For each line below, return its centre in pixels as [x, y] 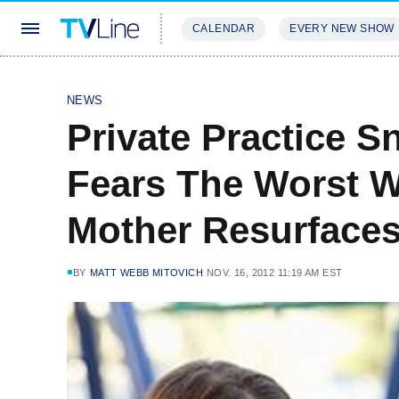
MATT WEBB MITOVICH [147, 273]
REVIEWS [305, 81]
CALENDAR [224, 28]
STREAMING [218, 81]
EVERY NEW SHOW [342, 28]
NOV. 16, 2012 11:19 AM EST [275, 273]
